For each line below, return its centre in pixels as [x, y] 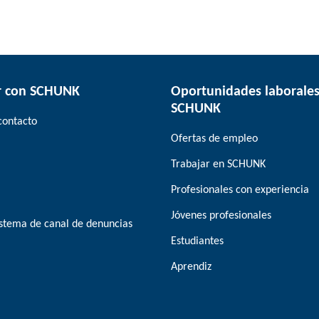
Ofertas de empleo [214, 139]
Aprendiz [191, 267]
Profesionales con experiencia [240, 190]
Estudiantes [197, 241]
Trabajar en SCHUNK [218, 164]
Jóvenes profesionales [221, 216]
